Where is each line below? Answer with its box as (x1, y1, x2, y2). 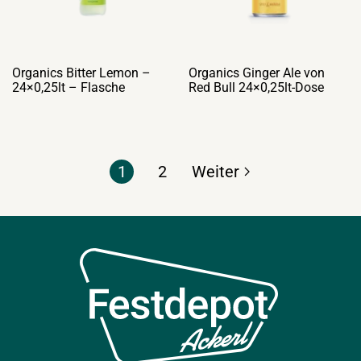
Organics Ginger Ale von (189, 65, 325, 81)
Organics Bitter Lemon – (12, 65, 151, 81)
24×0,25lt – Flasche (12, 80, 125, 95)
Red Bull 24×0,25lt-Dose (189, 80, 324, 95)
